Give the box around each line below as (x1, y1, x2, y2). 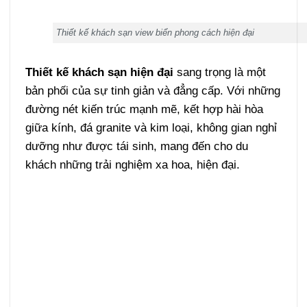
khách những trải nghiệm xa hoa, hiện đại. (25, 158, 243, 172)
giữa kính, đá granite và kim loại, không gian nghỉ (25, 121, 277, 135)
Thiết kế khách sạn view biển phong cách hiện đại (56, 27, 254, 38)
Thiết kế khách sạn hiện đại (25, 65, 173, 79)
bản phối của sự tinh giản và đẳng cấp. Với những (25, 84, 280, 98)
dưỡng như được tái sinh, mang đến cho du (25, 139, 248, 153)
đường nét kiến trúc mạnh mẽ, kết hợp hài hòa (25, 102, 263, 116)
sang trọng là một (173, 65, 266, 79)
